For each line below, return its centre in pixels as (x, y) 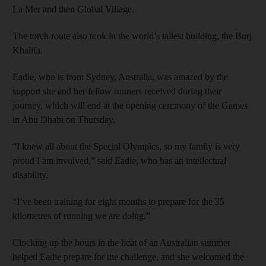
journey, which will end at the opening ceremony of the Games (130, 105)
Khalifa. (28, 50)
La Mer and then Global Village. (73, 9)
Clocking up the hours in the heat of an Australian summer (121, 243)
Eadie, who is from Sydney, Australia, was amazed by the (120, 77)
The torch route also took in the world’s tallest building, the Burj (132, 36)
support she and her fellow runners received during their (117, 91)
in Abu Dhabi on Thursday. (64, 120)
